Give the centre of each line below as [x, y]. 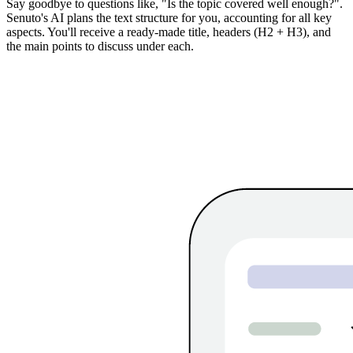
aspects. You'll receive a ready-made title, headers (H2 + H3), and [169, 32]
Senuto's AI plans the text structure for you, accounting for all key [169, 17]
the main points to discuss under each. [100, 46]
